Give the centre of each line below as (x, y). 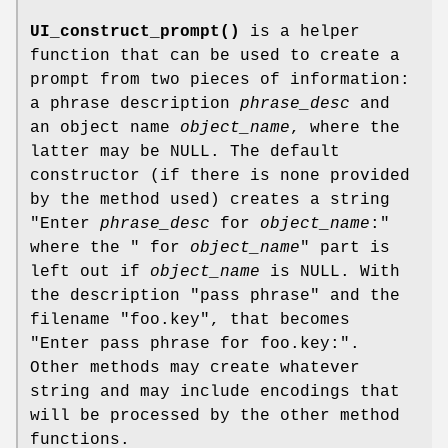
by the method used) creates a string (210, 199)
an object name (105, 127)
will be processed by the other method (215, 415)
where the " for (110, 247)
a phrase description (135, 103)
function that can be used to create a (215, 55)
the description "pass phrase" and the (215, 295)
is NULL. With (330, 271)
